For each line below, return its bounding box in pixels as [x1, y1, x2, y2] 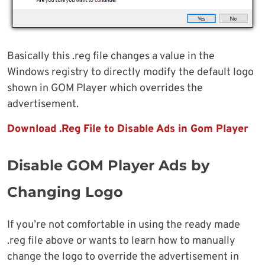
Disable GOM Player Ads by [7, 156, 209, 174]
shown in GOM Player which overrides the [7, 81, 203, 95]
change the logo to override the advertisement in [7, 250, 239, 264]
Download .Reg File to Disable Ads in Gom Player [7, 122, 248, 136]
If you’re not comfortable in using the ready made [7, 218, 240, 232]
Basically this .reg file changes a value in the [7, 49, 215, 63]
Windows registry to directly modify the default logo [7, 65, 254, 79]
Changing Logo [7, 183, 123, 201]
